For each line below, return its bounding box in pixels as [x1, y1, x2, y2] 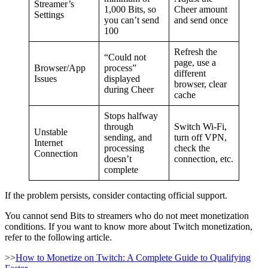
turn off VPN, [174, 132, 227, 143]
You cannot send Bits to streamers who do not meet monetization [5, 211, 249, 221]
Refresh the [174, 47, 217, 57]
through [104, 121, 133, 132]
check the [174, 143, 210, 154]
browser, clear [174, 79, 227, 90]
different [174, 68, 206, 79]
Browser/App [34, 63, 86, 74]
